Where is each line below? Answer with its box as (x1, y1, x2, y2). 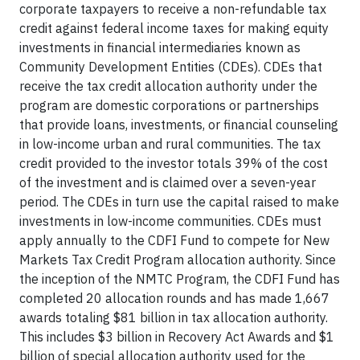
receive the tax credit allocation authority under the (19, 78, 317, 94)
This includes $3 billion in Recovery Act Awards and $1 (19, 329, 334, 345)
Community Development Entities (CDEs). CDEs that (19, 59, 322, 75)
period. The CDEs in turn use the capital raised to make (19, 194, 339, 210)
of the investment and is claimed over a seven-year (19, 174, 316, 190)
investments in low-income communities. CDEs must (19, 213, 321, 229)
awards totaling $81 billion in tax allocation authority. (19, 309, 328, 325)
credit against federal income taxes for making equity (19, 20, 329, 36)
